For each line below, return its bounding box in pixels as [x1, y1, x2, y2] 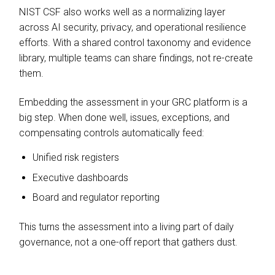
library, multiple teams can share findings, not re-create [18, 52, 253, 64]
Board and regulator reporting [33, 192, 167, 203]
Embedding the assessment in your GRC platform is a [18, 96, 247, 108]
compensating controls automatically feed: [18, 127, 211, 139]
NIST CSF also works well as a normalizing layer [18, 6, 225, 18]
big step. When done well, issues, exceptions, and [18, 112, 230, 123]
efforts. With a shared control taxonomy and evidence [18, 36, 251, 48]
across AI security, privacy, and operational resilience [18, 21, 246, 33]
